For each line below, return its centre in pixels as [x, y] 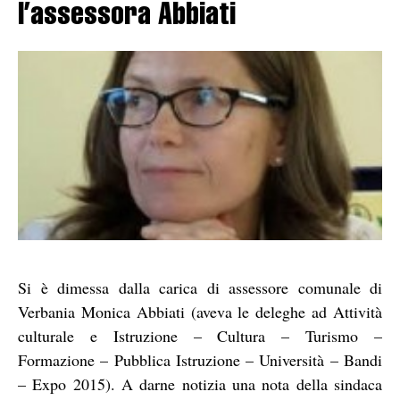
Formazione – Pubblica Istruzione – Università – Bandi [200, 359]
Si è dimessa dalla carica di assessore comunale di [200, 287]
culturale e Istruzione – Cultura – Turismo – [200, 335]
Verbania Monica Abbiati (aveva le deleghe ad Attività [200, 311]
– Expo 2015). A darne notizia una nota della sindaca [200, 383]
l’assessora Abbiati [127, 17]
